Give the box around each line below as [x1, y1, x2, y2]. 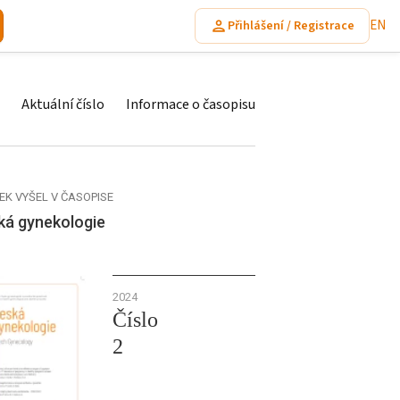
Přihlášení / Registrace [228, 16, 354, 35]
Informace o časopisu [126, 95, 255, 114]
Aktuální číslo [21, 95, 104, 114]
